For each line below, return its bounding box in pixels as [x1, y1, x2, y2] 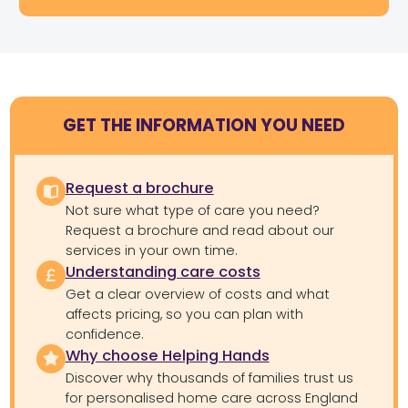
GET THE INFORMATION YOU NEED [63, 113, 345, 138]
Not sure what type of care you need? [65, 200, 320, 219]
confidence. [65, 324, 143, 343]
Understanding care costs [65, 260, 260, 282]
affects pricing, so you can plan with [65, 304, 303, 323]
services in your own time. [65, 240, 237, 260]
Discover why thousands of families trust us [65, 368, 353, 387]
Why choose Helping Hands [65, 344, 270, 366]
